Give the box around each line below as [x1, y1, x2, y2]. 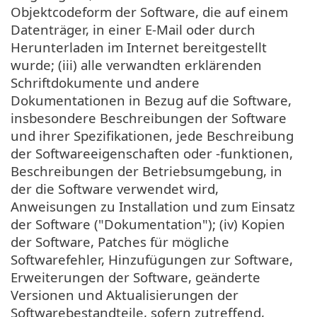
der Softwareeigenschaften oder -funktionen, [11, 144, 293, 162]
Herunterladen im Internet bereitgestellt [11, 38, 267, 56]
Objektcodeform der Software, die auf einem [11, 2, 288, 21]
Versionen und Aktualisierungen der [11, 285, 238, 304]
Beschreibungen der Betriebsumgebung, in [11, 161, 282, 180]
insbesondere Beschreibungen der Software [11, 108, 287, 127]
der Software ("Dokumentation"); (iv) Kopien [11, 214, 285, 233]
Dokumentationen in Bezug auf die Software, [11, 91, 292, 109]
